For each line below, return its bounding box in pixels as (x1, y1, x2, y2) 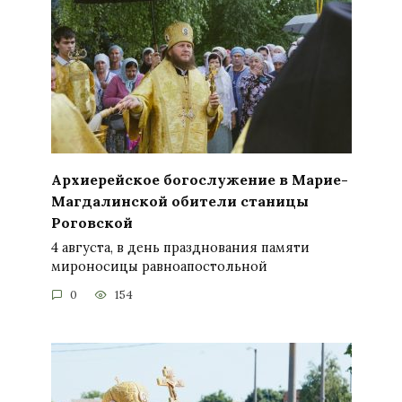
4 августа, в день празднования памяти (50, 239, 310, 256)
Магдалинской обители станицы (50, 191, 309, 210)
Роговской (50, 213, 133, 232)
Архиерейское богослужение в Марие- (50, 170, 348, 188)
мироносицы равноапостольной (50, 258, 267, 275)
